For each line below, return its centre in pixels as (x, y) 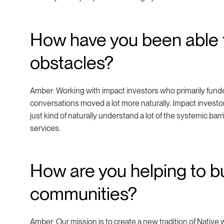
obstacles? (72, 63)
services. (45, 128)
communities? (83, 194)
